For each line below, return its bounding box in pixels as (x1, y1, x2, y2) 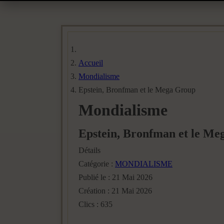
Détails (78, 146, 100, 154)
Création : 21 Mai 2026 (78, 186, 152, 195)
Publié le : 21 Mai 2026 (78, 173, 152, 181)
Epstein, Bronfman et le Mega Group (78, 85, 195, 94)
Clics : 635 (78, 200, 112, 208)
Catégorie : (78, 159, 115, 168)
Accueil (78, 58, 103, 67)
